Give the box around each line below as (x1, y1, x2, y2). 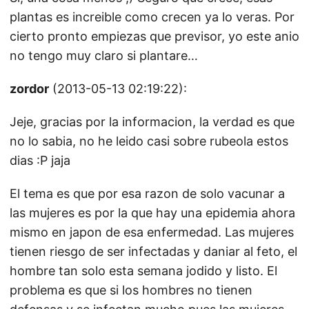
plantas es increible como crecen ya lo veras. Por (10, 10, 295, 24)
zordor (10, 81, 49, 96)
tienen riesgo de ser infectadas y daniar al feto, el (10, 244, 297, 259)
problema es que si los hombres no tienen (10, 283, 252, 297)
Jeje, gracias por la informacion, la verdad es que (10, 114, 295, 129)
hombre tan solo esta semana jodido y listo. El (10, 263, 277, 278)
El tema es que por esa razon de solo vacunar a (10, 186, 285, 201)
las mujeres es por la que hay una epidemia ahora (10, 206, 295, 220)
